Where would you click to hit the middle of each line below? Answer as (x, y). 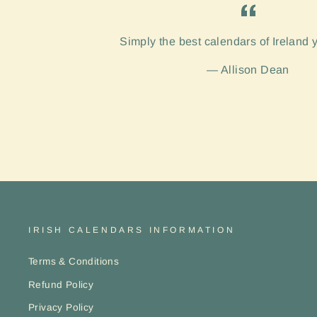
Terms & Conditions (74, 262)
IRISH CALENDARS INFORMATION (132, 230)
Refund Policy (61, 284)
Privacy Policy (61, 308)
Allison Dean (255, 70)
